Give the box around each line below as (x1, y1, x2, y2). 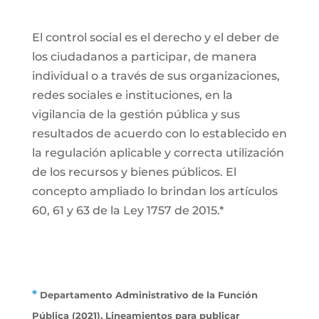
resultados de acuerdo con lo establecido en (31, 127, 287, 140)
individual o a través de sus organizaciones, (31, 69, 280, 83)
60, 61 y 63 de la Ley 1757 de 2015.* (31, 204, 226, 217)
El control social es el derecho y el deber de (31, 31, 279, 44)
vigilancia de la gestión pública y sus (31, 108, 240, 121)
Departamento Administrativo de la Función (36, 289, 258, 300)
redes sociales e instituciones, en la (31, 88, 233, 102)
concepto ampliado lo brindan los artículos (31, 184, 278, 198)
